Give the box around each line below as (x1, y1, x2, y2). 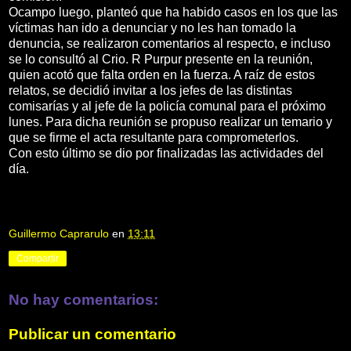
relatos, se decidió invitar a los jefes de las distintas (9, 83, 292, 97)
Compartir (16, 253, 59, 265)
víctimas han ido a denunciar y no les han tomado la (9, 20, 296, 34)
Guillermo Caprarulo (9, 227, 109, 241)
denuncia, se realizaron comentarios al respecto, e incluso (9, 36, 331, 50)
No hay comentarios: (9, 291, 158, 309)
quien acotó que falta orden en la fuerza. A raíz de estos (9, 67, 315, 81)
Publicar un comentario (9, 325, 176, 342)
